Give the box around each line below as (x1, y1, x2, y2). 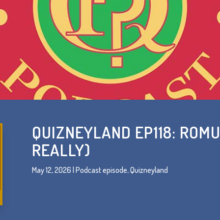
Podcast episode (75, 165, 127, 175)
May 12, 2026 (31, 165, 71, 175)
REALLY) (31, 139, 90, 161)
